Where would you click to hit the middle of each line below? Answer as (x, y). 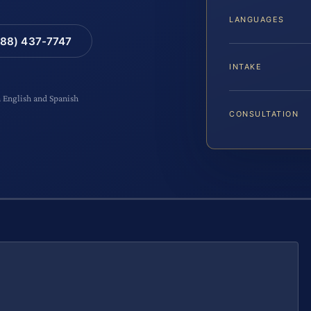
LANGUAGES (257, 20)
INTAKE (246, 67)
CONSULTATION (264, 114)
